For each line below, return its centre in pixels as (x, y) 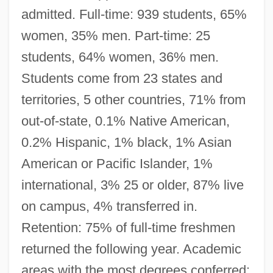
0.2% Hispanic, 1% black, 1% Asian (126, 142)
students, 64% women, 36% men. (120, 57)
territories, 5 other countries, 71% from (133, 99)
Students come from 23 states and (122, 78)
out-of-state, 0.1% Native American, (125, 121)
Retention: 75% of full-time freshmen (128, 227)
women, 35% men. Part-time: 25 (115, 35)
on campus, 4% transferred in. (109, 206)
